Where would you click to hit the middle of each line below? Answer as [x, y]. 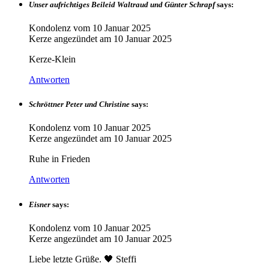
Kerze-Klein [52, 59]
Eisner [40, 204]
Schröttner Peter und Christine [79, 104]
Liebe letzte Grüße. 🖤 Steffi [83, 259]
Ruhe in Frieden [59, 159]
